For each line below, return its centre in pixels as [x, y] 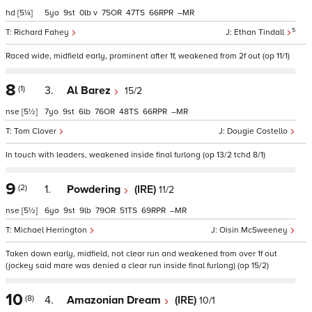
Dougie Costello [258, 131]
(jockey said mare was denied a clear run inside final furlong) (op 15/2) [137, 266]
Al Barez [90, 91]
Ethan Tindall [260, 32]
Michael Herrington [52, 230]
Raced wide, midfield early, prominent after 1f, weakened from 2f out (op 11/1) [148, 56]
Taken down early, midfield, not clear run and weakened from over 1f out [141, 254]
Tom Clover [36, 131]
